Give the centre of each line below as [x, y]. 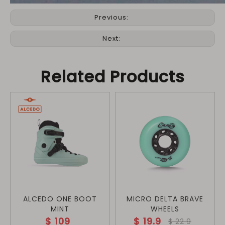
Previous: [113, 17]
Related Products [113, 77]
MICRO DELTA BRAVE [165, 199]
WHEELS [165, 209]
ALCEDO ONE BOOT [60, 199]
